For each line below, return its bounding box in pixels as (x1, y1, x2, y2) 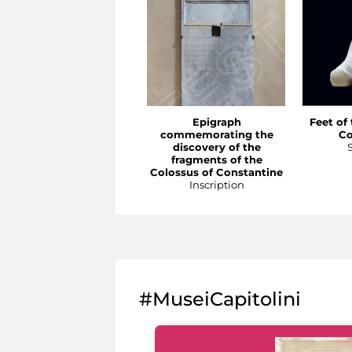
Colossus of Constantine (150, 166, 283, 179)
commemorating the (159, 128, 273, 141)
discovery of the (172, 141, 261, 154)
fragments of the (170, 153, 262, 167)
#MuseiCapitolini (139, 288, 301, 311)
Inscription (189, 178, 244, 192)
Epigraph (192, 115, 241, 129)
